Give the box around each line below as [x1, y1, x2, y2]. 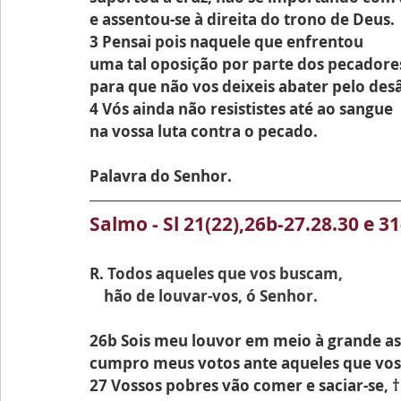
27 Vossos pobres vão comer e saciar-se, [90, 375, 392, 396]
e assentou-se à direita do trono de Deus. [90, 9, 395, 30]
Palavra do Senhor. [90, 166, 232, 186]
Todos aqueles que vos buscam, [104, 263, 343, 284]
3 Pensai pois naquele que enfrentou [90, 31, 363, 52]
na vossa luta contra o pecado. [90, 121, 318, 141]
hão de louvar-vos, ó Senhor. [104, 286, 318, 306]
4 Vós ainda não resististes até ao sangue [90, 98, 393, 119]
